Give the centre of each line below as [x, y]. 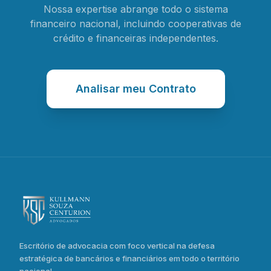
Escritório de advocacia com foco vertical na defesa [117, 246]
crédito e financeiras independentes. [135, 38]
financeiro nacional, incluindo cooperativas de [135, 24]
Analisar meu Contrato [135, 89]
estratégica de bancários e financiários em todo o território [129, 258]
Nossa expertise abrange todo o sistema [135, 9]
